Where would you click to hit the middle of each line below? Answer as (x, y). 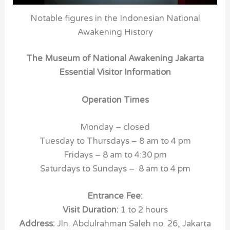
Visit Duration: (91, 210)
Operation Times (115, 100)
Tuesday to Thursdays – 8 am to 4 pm (115, 141)
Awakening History (115, 32)
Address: (38, 224)
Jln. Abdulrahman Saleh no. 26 (117, 224)
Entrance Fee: (115, 196)
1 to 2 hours (144, 210)
